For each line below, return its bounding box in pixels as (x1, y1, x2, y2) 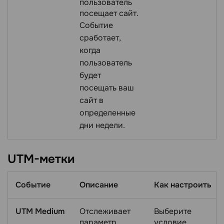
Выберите (154, 206, 191, 217)
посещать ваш (79, 82, 134, 93)
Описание (79, 179, 118, 190)
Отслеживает (79, 206, 130, 217)
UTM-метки (7, 151, 75, 166)
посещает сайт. (79, 7, 138, 18)
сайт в (79, 94, 103, 105)
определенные (79, 107, 135, 118)
